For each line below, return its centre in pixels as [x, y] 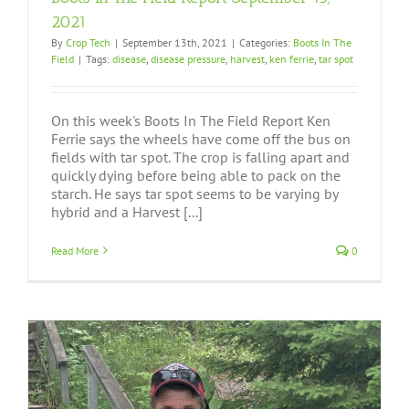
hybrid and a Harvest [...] [127, 211]
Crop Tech [88, 42]
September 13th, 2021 [175, 42]
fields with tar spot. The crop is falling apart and [200, 157]
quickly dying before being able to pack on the [196, 175]
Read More [75, 250]
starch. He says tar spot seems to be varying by [194, 193]
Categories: [266, 42]
